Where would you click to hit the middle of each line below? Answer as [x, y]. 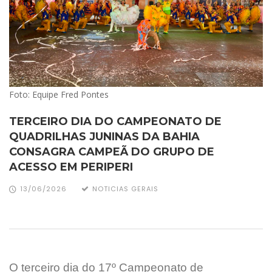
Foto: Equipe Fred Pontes [59, 95]
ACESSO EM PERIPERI [71, 167]
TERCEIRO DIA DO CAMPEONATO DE [115, 122]
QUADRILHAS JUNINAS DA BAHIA [104, 137]
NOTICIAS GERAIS [125, 189]
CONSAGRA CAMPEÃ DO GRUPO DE [112, 152]
